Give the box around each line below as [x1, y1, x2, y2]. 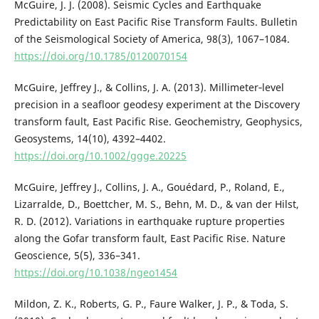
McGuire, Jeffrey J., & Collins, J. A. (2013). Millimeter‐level [14, 80, 284, 95]
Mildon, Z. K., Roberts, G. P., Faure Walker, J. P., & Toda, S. [14, 297, 288, 311]
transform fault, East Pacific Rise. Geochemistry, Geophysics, [14, 115, 303, 129]
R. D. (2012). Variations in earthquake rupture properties [14, 214, 285, 229]
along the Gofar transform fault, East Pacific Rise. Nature [14, 231, 286, 246]
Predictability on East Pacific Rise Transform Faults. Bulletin [14, 15, 298, 29]
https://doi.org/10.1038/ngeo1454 [14, 266, 177, 280]
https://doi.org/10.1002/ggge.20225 [14, 149, 187, 163]
